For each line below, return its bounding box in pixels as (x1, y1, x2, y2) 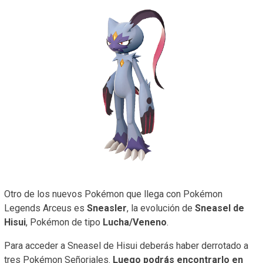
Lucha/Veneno (103, 217, 167, 228)
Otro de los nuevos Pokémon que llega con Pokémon (4, 188, 222, 200)
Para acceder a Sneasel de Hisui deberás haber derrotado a (4, 240, 248, 252)
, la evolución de (127, 203, 195, 214)
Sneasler (87, 203, 127, 214)
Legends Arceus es (4, 203, 87, 214)
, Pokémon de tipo (26, 217, 103, 228)
